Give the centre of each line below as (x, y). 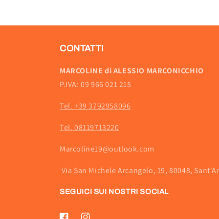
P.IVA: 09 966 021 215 (96, 85)
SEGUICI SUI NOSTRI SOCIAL (114, 192)
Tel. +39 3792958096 (95, 106)
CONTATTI (82, 49)
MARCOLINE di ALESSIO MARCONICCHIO (132, 71)
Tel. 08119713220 (89, 128)
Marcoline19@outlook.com (107, 149)
